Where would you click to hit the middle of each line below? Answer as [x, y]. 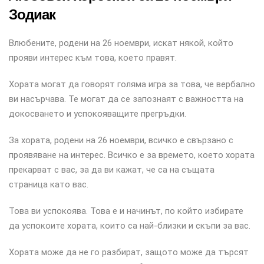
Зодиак [32, 14]
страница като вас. [49, 184]
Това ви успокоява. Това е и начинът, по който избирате [126, 211]
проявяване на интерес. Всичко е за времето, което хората [132, 155]
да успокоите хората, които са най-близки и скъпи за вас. [130, 226]
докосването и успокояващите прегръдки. [98, 114]
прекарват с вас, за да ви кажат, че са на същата [112, 170]
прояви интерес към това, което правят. [93, 58]
